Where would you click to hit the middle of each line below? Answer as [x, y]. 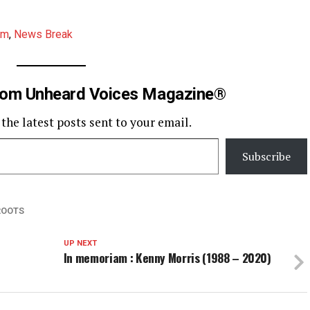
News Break [43, 35]
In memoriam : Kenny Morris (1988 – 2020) [167, 258]
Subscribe [266, 157]
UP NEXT [80, 244]
